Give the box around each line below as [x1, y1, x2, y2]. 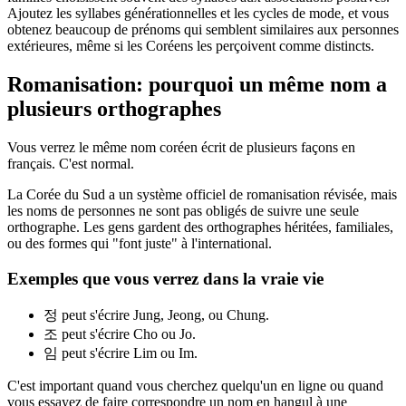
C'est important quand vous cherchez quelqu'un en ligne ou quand [7, 377, 383, 393]
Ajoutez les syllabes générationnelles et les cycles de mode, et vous [7, 5, 389, 22]
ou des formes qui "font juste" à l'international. [7, 236, 272, 252]
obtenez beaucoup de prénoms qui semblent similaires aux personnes [7, 22, 399, 38]
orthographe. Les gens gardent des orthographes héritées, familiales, [7, 219, 393, 236]
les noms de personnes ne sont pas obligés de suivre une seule [7, 203, 359, 219]
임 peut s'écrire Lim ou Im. [43, 344, 198, 361]
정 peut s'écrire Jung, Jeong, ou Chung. [43, 306, 269, 323]
